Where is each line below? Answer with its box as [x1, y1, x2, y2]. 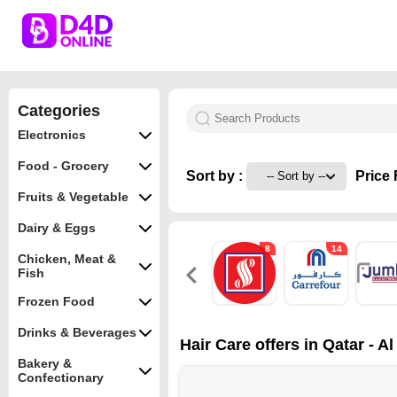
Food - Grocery [18, 159, 109, 173]
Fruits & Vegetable [18, 190, 128, 204]
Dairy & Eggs [18, 221, 96, 235]
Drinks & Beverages [18, 325, 136, 339]
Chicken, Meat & [18, 252, 116, 266]
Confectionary [18, 370, 104, 385]
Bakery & [18, 356, 72, 370]
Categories [18, 102, 100, 120]
